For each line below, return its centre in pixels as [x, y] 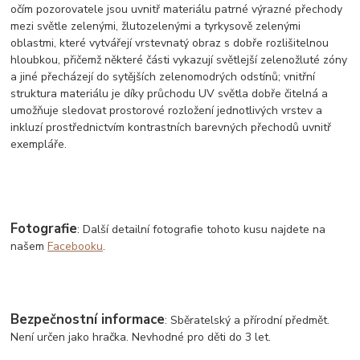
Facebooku [76, 246]
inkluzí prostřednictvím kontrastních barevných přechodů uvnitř [171, 127]
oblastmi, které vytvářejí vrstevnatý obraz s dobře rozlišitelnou [170, 43]
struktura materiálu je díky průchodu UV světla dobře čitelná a [170, 93]
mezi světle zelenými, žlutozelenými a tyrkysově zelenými [156, 26]
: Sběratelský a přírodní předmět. [247, 320]
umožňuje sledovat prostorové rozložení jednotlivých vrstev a [167, 110]
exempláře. [39, 144]
